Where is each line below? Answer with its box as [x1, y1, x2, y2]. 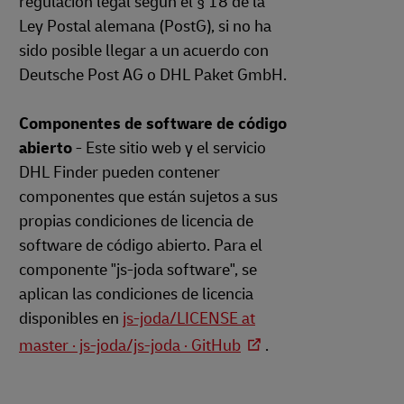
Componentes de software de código [19, 114, 287, 134]
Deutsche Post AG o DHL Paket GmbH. [19, 65, 287, 86]
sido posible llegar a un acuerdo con [19, 41, 269, 61]
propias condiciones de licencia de [19, 211, 253, 232]
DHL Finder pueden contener [19, 162, 220, 183]
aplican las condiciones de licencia [19, 284, 253, 305]
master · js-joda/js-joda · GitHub [19, 335, 241, 356]
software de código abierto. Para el [19, 235, 262, 256]
